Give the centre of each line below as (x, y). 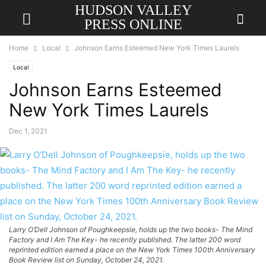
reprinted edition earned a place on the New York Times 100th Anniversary (132, 250)
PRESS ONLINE (133, 24)
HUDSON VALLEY (133, 10)
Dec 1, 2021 (28, 131)
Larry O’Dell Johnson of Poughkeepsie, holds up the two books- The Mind (131, 229)
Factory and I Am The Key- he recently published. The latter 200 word (125, 240)
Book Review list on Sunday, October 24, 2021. (86, 260)
